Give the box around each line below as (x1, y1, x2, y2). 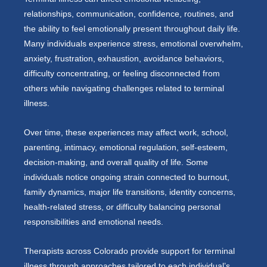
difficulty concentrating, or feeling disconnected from (24, 69, 220, 78)
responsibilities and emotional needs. (24, 217, 163, 226)
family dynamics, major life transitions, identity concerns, (24, 187, 235, 197)
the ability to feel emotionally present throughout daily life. (24, 24, 240, 33)
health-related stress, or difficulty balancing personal (24, 202, 221, 212)
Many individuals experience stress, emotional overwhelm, (24, 39, 243, 48)
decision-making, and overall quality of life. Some (24, 157, 208, 167)
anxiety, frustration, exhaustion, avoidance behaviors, (24, 54, 224, 63)
